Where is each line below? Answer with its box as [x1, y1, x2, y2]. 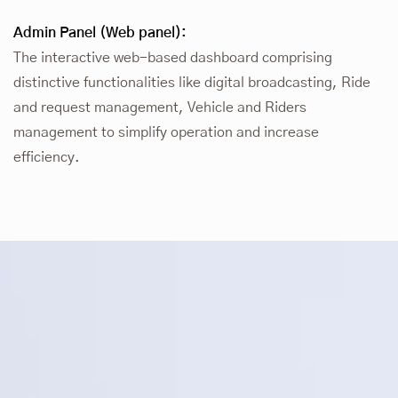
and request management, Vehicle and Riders [13, 100, 306, 115]
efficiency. [13, 150, 80, 165]
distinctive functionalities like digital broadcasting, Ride [13, 76, 370, 91]
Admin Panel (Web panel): [13, 26, 187, 41]
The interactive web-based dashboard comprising [13, 51, 332, 66]
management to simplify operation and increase [13, 125, 319, 140]
